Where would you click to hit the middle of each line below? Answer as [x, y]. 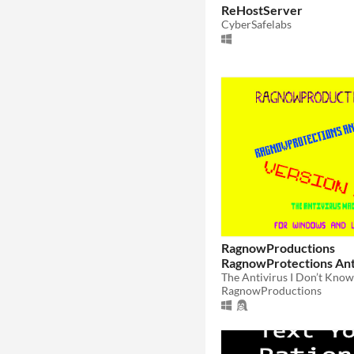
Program [246, 277]
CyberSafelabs [256, 24]
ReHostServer [262, 9]
